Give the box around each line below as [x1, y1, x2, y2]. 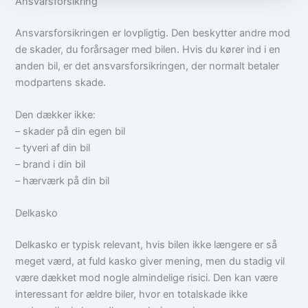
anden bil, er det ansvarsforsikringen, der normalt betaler [15, 59, 280, 72]
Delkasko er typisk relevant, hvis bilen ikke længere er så [15, 239, 278, 252]
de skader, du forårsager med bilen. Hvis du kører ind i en [15, 43, 281, 56]
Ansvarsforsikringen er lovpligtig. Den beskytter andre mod [15, 26, 291, 39]
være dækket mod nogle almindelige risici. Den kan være [15, 272, 278, 285]
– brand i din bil [15, 158, 86, 171]
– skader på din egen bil [15, 125, 126, 138]
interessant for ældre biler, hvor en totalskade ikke [15, 288, 248, 301]
